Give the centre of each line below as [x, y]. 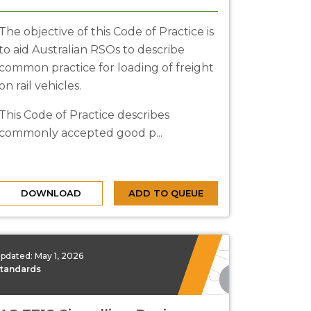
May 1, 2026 [59, 255]
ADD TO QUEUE [166, 193]
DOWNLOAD [51, 193]
